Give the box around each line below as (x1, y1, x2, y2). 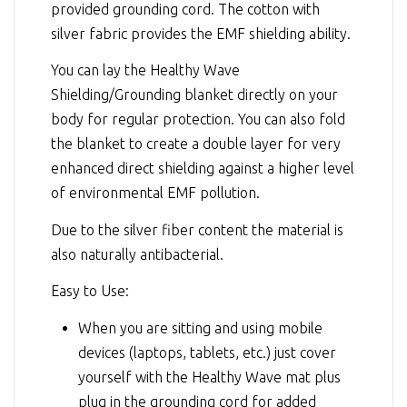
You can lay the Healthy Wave (51, 62, 240, 79)
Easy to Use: (51, 283, 129, 300)
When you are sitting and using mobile (78, 319, 323, 336)
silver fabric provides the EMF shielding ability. (51, 25, 351, 42)
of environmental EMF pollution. (51, 184, 260, 202)
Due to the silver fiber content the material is (51, 221, 343, 238)
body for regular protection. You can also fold (51, 111, 345, 128)
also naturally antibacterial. (51, 245, 223, 263)
